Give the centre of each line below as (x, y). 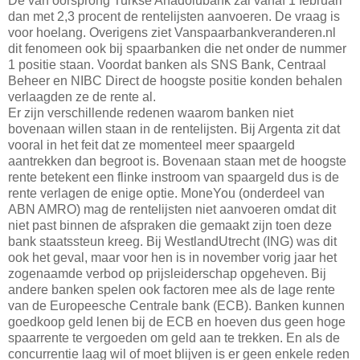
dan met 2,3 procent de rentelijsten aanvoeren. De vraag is (174, 16)
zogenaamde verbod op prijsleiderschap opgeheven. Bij (167, 273)
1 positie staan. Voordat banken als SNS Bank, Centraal (167, 64)
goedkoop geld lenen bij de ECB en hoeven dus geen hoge (177, 321)
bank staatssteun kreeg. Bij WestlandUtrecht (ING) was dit (172, 241)
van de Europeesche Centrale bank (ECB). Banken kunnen (176, 305)
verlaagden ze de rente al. (82, 96)
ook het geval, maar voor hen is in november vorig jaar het (172, 257)
